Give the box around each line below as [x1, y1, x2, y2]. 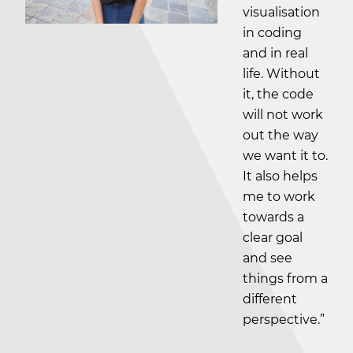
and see [243, 251, 292, 266]
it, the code [243, 87, 314, 102]
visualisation [243, 5, 320, 20]
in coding [243, 25, 302, 40]
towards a [243, 210, 304, 225]
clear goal [243, 230, 303, 245]
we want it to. [243, 148, 328, 163]
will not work [243, 107, 323, 122]
